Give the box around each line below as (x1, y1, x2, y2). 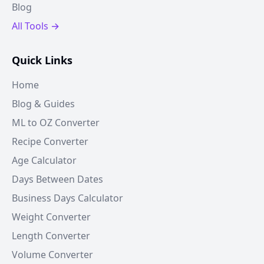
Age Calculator (12, 154, 77, 167)
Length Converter (12, 229, 90, 242)
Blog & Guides (12, 97, 75, 110)
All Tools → (12, 19, 60, 32)
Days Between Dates (12, 173, 103, 186)
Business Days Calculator (12, 192, 123, 204)
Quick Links (12, 53, 72, 67)
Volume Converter (12, 248, 93, 261)
